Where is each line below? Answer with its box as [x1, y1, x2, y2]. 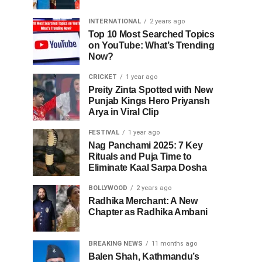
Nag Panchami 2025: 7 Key [88, 140, 203, 150]
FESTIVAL [88, 129, 119, 136]
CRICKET [88, 73, 117, 81]
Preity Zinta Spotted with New [88, 85, 213, 95]
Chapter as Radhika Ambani [88, 207, 208, 217]
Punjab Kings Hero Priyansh [88, 96, 210, 106]
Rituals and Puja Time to [88, 151, 192, 161]
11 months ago [151, 240, 197, 247]
